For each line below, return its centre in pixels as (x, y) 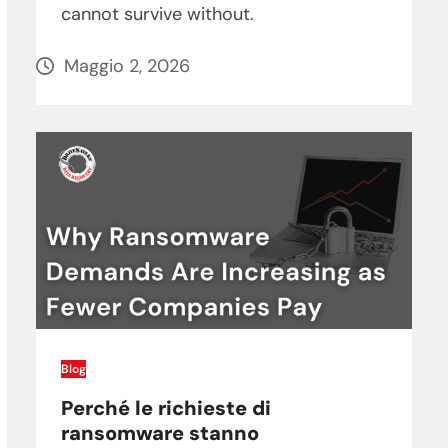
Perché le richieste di (165, 408)
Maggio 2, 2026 (126, 66)
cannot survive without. (157, 14)
